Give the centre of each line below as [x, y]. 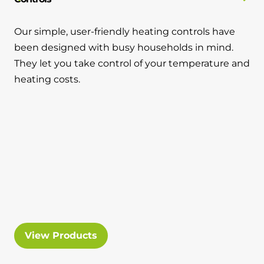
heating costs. [47, 79]
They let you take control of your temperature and [132, 63]
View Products [61, 235]
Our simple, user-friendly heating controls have [125, 31]
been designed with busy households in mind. [124, 47]
